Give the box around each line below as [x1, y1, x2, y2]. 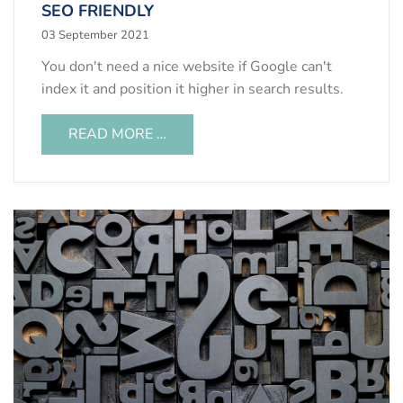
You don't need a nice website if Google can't [41, 57, 332, 77]
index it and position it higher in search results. [41, 79, 344, 100]
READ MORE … [68, 124, 166, 145]
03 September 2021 [41, 27, 149, 44]
